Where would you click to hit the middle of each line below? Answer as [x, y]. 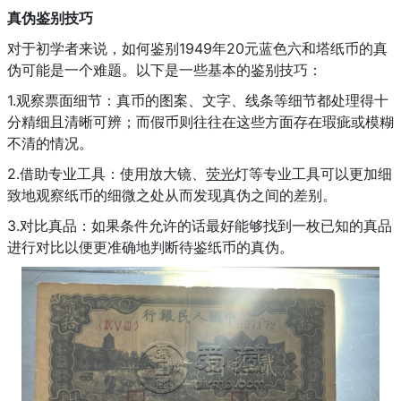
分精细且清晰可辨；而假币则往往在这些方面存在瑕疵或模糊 [200, 121]
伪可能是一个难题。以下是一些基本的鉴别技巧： [169, 69]
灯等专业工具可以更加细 [313, 173]
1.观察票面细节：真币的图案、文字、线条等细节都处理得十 [198, 100]
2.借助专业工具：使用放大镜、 [107, 173]
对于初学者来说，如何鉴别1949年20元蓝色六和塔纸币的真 [197, 48]
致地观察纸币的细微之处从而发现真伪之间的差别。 [176, 195]
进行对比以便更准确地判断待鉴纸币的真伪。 [155, 247]
